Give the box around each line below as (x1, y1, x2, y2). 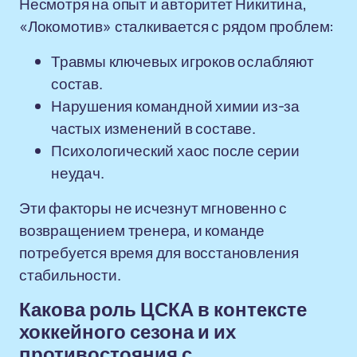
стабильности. (19, 265, 121, 285)
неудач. (51, 163, 104, 183)
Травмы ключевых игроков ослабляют (51, 51, 314, 72)
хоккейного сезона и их (19, 322, 236, 343)
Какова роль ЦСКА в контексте (19, 300, 307, 320)
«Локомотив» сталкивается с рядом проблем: (19, 16, 335, 37)
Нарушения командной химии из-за (51, 96, 300, 116)
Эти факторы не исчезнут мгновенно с (19, 198, 288, 218)
